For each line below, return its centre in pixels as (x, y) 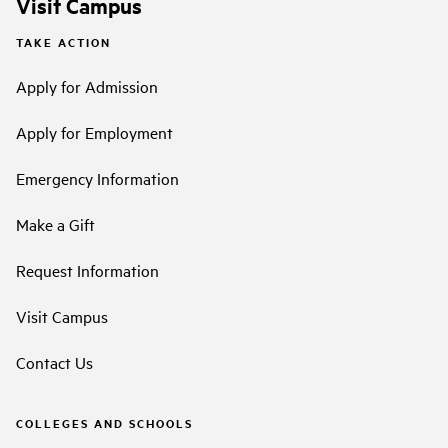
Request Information (87, 269)
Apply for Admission (87, 85)
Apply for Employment (94, 131)
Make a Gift (55, 223)
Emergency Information (97, 177)
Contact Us (54, 361)
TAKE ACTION (63, 42)
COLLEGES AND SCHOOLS (104, 422)
